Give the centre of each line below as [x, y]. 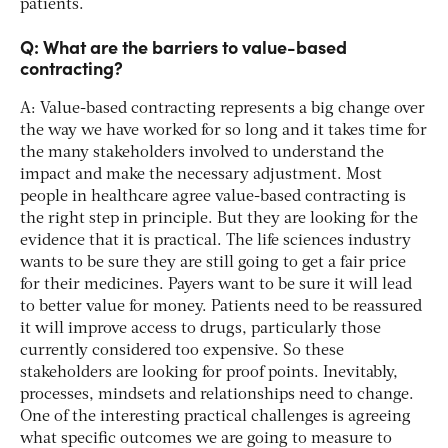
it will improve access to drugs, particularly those [200, 328]
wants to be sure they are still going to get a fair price [213, 262]
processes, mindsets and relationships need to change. [217, 394]
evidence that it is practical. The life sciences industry [215, 240]
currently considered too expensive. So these [182, 350]
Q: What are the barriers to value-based [183, 46]
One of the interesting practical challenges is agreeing [215, 416]
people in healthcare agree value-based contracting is [213, 196]
